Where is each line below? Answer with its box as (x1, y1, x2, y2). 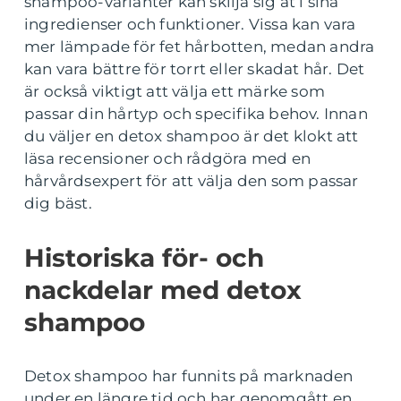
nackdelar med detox (24, 275, 302, 305)
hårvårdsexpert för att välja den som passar (24, 172, 359, 190)
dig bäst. (24, 194, 92, 212)
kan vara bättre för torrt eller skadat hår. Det (24, 60, 365, 78)
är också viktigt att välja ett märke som (24, 82, 326, 100)
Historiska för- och (24, 243, 264, 273)
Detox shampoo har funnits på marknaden (24, 367, 354, 385)
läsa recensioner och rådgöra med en (24, 149, 311, 167)
